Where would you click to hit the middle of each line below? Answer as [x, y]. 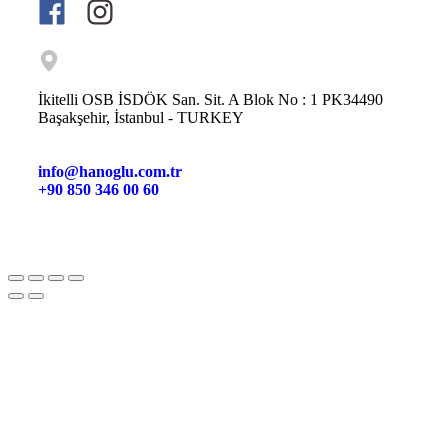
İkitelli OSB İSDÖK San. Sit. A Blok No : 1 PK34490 [210, 99]
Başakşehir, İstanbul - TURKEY [141, 117]
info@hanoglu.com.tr [110, 171]
